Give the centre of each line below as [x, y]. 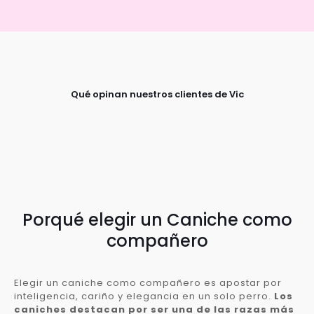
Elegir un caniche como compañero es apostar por [148, 282]
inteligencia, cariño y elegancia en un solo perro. [144, 296]
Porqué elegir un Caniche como [157, 219]
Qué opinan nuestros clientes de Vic [157, 94]
